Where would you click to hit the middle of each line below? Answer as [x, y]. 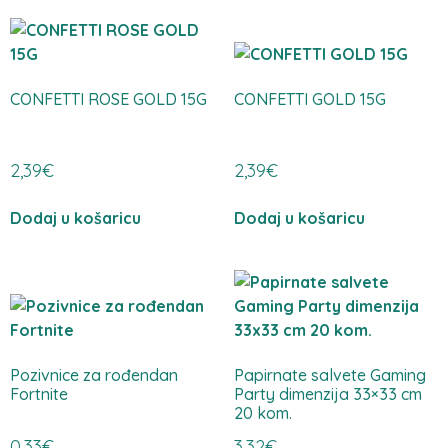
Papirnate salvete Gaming [330, 375]
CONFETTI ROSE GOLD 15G [108, 98]
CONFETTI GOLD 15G [310, 98]
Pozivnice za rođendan [94, 375]
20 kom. [263, 413]
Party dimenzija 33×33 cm [328, 394]
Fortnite [39, 394]
